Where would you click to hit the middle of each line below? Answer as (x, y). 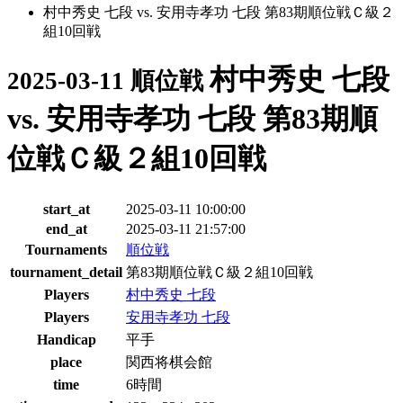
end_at (66, 228)
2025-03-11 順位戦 (108, 81)
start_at (66, 209)
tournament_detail (66, 272)
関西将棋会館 (169, 362)
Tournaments (66, 249)
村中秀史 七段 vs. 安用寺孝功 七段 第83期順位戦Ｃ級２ (219, 12)
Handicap (66, 339)
